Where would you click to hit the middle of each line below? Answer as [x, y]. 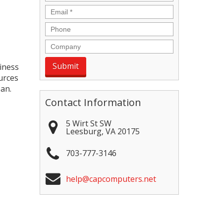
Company [64, 45]
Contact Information [93, 102]
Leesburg [84, 131]
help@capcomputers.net [111, 179]
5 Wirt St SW [89, 123]
